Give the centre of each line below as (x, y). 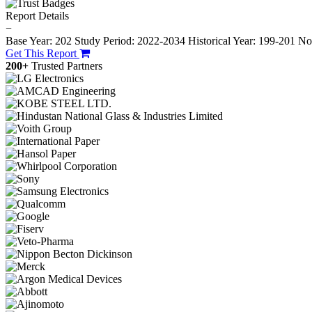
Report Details (37, 16)
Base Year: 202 (40, 41)
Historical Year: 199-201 (243, 41)
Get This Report (42, 54)
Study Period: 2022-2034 (130, 41)
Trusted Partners (67, 66)
